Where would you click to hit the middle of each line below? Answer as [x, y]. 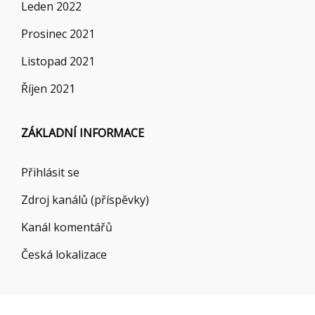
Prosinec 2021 [58, 33]
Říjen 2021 [48, 88]
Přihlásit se [50, 172]
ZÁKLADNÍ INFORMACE [83, 133]
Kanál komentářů [67, 227]
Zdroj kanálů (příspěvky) [85, 199]
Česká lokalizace [64, 254]
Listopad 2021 [58, 61]
